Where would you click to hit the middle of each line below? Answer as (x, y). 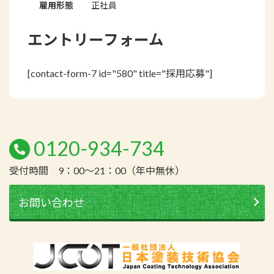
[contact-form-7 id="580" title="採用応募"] (120, 73)
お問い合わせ (51, 202)
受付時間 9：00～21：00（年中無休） (97, 170)
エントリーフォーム (96, 40)
